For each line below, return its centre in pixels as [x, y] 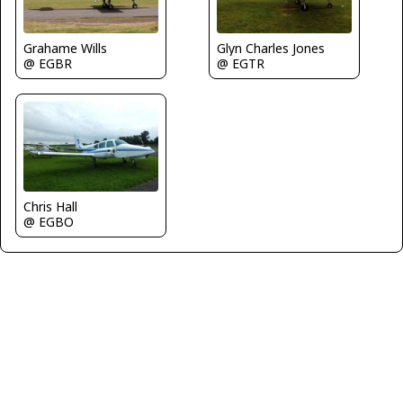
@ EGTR [241, 63]
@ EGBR [48, 63]
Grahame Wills [65, 48]
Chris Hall [50, 207]
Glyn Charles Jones [271, 48]
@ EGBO [49, 222]
